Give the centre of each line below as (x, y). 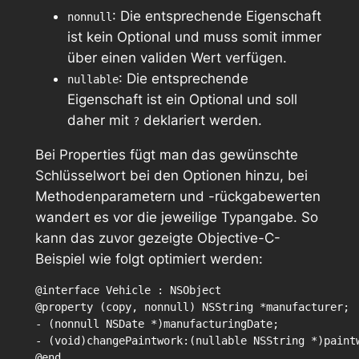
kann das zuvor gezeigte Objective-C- (157, 238)
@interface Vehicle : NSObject (128, 290)
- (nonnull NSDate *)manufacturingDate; (157, 324)
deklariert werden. (200, 120)
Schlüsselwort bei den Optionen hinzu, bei (171, 175)
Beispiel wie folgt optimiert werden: (149, 258)
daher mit (100, 120)
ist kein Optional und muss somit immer (194, 36)
